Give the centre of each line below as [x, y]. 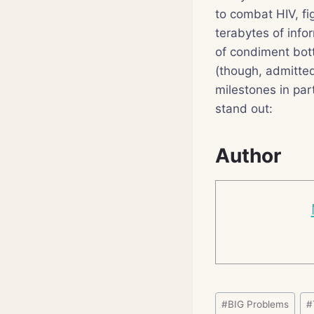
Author [248, 155]
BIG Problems [259, 304]
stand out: [244, 108]
